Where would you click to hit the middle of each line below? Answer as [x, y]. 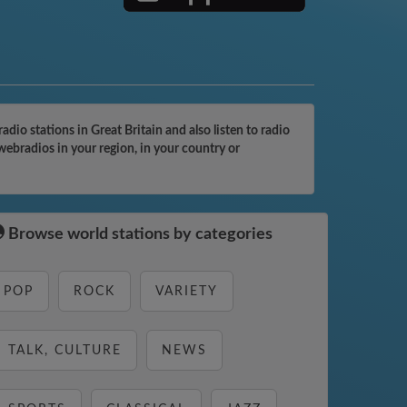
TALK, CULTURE [65, 351]
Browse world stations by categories [139, 234]
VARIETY [187, 292]
